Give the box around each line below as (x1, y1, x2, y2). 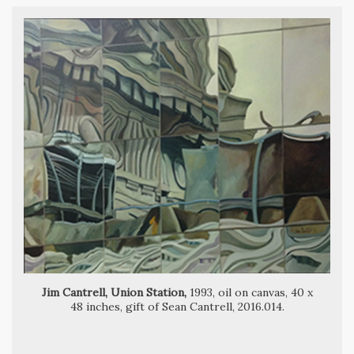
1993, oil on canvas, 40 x (186, 285, 313, 300)
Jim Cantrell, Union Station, (41, 285, 186, 300)
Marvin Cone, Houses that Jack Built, (49, 200, 242, 215)
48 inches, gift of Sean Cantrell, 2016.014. (70, 299, 284, 314)
